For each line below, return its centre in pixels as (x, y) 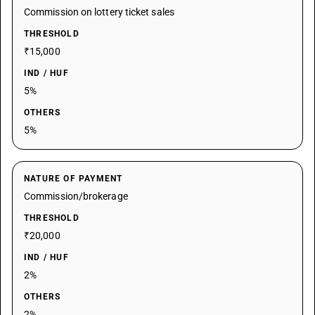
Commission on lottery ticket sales (99, 12)
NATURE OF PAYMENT (73, 179)
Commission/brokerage (76, 196)
